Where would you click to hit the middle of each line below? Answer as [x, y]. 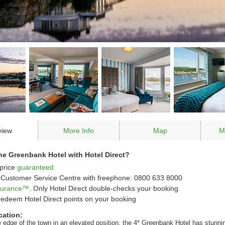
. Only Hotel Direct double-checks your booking [104, 188]
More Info [79, 131]
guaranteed [35, 167]
